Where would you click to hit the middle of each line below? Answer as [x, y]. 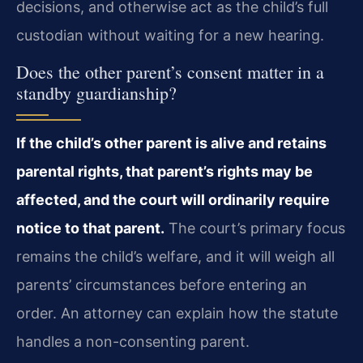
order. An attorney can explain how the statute [177, 313]
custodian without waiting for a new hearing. [170, 36]
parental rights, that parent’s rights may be [164, 171]
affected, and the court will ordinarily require [173, 199]
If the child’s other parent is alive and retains [171, 143]
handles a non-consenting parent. [133, 341]
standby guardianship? [96, 92]
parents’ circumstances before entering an [162, 284]
